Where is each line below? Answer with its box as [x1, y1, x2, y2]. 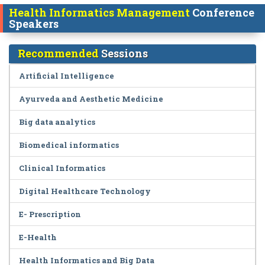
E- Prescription [19, 209, 81, 219]
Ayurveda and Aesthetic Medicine [19, 93, 163, 104]
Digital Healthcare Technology [19, 186, 151, 196]
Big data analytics [19, 117, 95, 127]
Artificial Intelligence [19, 70, 114, 81]
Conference [192, 5, 254, 20]
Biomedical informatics [19, 140, 119, 150]
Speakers [9, 17, 59, 31]
